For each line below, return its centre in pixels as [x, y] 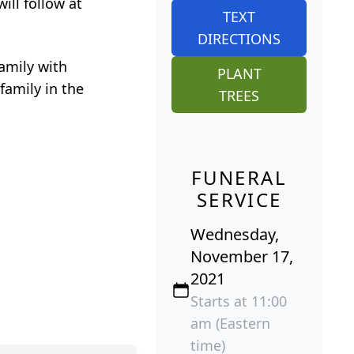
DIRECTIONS [239, 38]
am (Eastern [231, 323]
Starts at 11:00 [239, 301]
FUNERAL [239, 177]
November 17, [242, 256]
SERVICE [239, 199]
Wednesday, [235, 234]
